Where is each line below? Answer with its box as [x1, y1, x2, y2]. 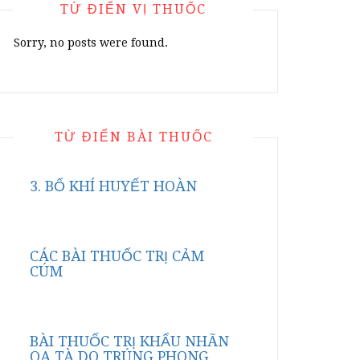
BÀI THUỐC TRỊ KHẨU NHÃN [30, 333, 229, 350]
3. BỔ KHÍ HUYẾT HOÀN [30, 178, 197, 194]
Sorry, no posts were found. [14, 36, 168, 49]
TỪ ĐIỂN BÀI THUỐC [54, 129, 213, 145]
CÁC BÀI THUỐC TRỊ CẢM [30, 247, 204, 264]
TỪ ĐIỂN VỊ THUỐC [60, 2, 207, 17]
